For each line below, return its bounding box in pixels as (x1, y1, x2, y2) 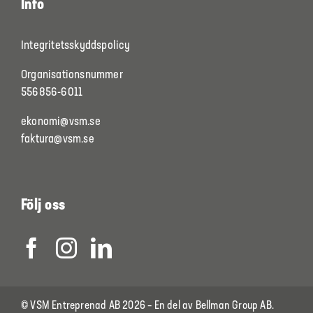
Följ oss (20, 198, 66, 214)
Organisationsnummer (20, 68, 123, 81)
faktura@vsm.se (20, 133, 94, 145)
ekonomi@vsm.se (20, 115, 101, 128)
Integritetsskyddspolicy (20, 39, 131, 52)
